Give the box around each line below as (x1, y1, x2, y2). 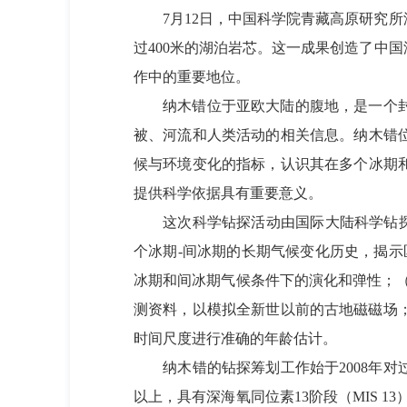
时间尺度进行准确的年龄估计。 (134, 331, 337, 346)
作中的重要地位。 (134, 69, 250, 84)
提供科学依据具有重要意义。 (134, 185, 323, 201)
